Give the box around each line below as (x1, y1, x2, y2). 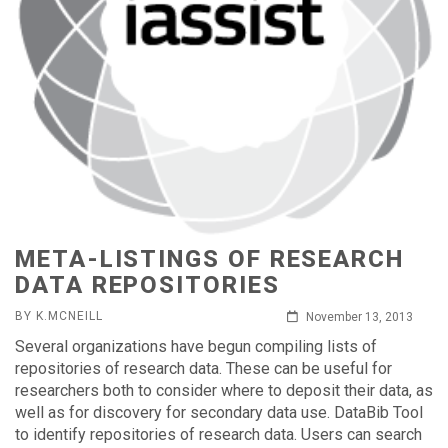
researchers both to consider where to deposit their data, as (15, 381, 433, 400)
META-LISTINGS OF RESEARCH (15, 245, 405, 273)
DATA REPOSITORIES (15, 271, 280, 299)
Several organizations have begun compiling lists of (15, 337, 377, 356)
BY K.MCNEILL (15, 309, 103, 323)
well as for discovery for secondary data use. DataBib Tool (15, 403, 423, 422)
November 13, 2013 (303, 310, 413, 324)
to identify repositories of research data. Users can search (15, 425, 422, 444)
